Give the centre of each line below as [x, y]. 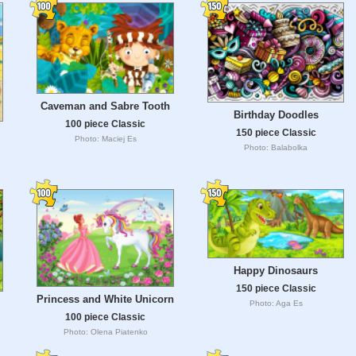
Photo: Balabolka [276, 147]
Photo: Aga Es [276, 303]
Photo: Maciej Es [105, 138]
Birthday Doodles [276, 115]
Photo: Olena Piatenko [105, 331]
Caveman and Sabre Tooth [105, 106]
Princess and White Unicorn [105, 299]
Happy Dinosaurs [276, 270]
